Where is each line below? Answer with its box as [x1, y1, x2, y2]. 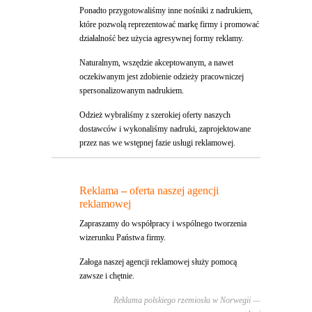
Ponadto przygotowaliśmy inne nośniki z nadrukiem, [79, 6, 253, 16]
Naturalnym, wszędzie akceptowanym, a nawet [79, 58, 233, 68]
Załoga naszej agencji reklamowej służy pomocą [79, 257, 237, 267]
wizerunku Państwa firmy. [79, 233, 166, 243]
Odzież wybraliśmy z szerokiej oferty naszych [79, 110, 231, 120]
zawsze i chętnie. [79, 271, 134, 281]
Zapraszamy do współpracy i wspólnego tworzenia [79, 219, 247, 229]
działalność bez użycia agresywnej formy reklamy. [79, 33, 244, 44]
